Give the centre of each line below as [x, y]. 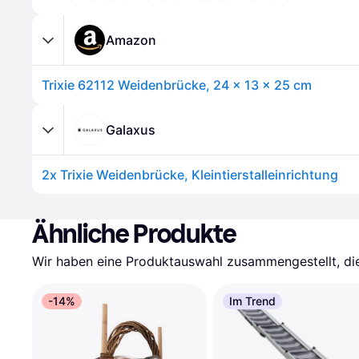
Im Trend [252, 301]
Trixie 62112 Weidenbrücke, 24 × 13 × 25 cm [177, 85]
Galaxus [131, 129]
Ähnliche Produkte [135, 234]
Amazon [131, 40]
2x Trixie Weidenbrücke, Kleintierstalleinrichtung [190, 175]
